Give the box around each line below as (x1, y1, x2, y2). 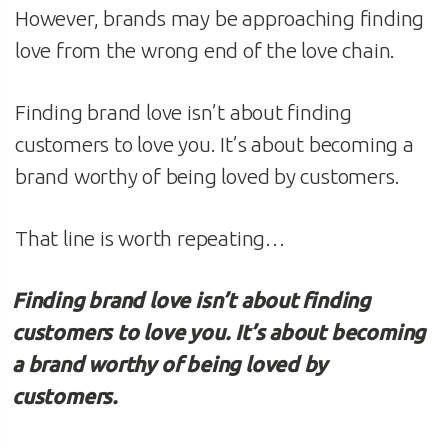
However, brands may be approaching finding (15, 5, 425, 30)
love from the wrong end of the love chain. (15, 37, 396, 62)
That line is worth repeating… (15, 225, 285, 250)
